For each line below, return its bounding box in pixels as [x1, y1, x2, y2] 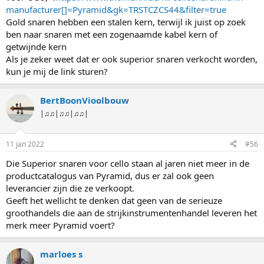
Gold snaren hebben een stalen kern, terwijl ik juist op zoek [6, 16, 246, 28]
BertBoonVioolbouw [40, 94, 129, 107]
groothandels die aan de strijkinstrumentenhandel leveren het [6, 206, 257, 219]
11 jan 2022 [6, 138, 44, 149]
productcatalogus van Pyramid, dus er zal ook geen [6, 169, 214, 181]
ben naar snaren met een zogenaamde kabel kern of [6, 28, 217, 41]
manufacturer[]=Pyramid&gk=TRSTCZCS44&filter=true [6, 4, 226, 16]
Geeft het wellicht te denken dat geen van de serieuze [6, 194, 222, 206]
